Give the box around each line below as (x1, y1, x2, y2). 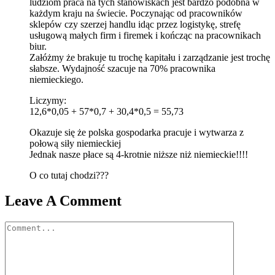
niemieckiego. (29, 74, 83, 85)
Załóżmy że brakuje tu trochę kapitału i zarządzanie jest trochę (29, 52, 270, 63)
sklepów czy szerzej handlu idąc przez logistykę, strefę (29, 18, 241, 29)
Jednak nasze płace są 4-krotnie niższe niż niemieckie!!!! (29, 149, 248, 160)
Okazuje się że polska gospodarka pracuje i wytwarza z (29, 126, 244, 137)
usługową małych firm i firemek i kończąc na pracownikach (29, 29, 261, 41)
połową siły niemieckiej (29, 137, 121, 149)
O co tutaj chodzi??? (29, 169, 109, 180)
